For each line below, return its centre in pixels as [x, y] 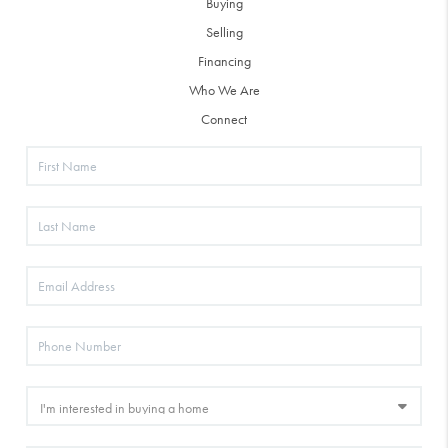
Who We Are [224, 89]
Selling [224, 31]
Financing [224, 60]
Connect [224, 118]
